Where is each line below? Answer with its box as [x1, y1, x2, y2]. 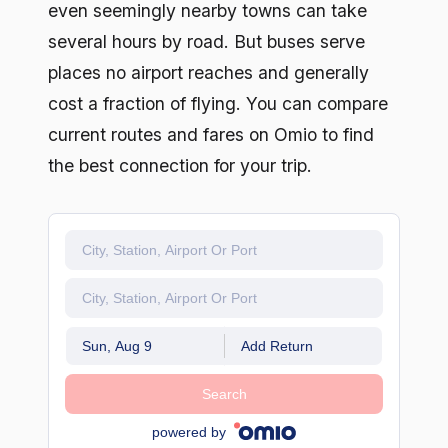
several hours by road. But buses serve [48, 31, 365, 53]
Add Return [240, 338, 313, 355]
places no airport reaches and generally [48, 62, 369, 84]
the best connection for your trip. [48, 155, 312, 177]
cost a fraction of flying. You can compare [48, 93, 388, 115]
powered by [151, 423, 226, 440]
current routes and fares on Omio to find [48, 124, 374, 146]
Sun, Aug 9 [82, 338, 152, 355]
